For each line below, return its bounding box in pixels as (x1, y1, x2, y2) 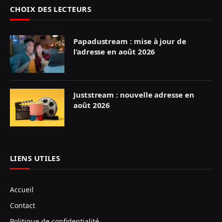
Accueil (10, 185, 34, 195)
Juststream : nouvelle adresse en (73, 90, 194, 100)
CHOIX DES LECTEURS (10, 4, 92, 14)
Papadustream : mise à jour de (73, 36, 186, 47)
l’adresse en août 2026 (73, 47, 156, 57)
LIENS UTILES (10, 153, 60, 164)
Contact (10, 201, 35, 211)
